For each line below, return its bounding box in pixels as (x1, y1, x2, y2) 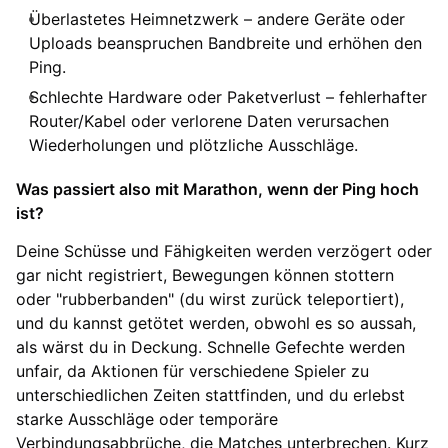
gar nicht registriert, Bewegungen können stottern (16, 264, 394, 285)
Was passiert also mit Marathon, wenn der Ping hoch (16, 178, 419, 199)
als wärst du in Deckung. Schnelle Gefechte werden (16, 336, 405, 357)
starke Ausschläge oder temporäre (16, 408, 278, 429)
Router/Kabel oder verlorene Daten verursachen (29, 110, 389, 131)
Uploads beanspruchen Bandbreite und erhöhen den (29, 32, 422, 53)
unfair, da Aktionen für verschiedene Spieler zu (16, 360, 369, 381)
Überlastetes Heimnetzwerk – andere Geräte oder (29, 8, 405, 29)
